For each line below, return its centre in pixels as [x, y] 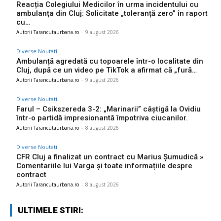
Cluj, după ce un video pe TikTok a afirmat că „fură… [107, 70]
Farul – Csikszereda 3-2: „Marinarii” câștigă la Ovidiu [109, 109]
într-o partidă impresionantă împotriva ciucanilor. [102, 118]
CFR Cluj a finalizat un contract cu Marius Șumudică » [110, 157]
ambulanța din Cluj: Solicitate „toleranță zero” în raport [112, 13]
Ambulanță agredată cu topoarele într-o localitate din [110, 61]
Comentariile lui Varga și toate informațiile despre [104, 166]
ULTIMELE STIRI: [51, 210]
